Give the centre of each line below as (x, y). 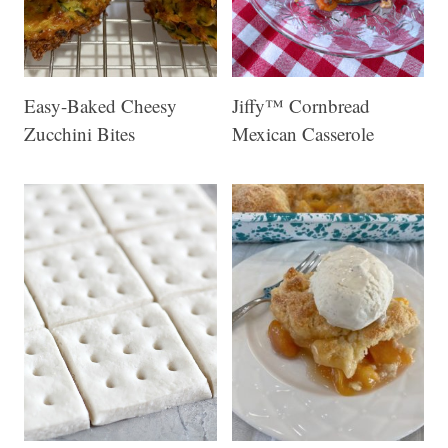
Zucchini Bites (79, 133)
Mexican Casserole (302, 133)
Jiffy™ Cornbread (300, 105)
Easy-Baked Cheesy (100, 105)
